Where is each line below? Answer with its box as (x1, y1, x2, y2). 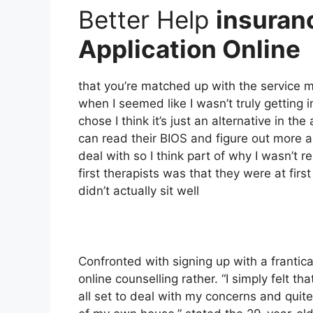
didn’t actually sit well (78, 184, 199, 198)
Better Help (78, 5, 216, 34)
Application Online (78, 34, 306, 64)
